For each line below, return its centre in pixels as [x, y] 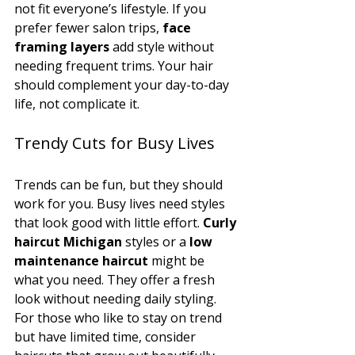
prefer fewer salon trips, [88, 27]
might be [178, 260]
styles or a [156, 241]
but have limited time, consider [107, 336]
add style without [163, 46]
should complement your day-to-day [123, 84]
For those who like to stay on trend [120, 317]
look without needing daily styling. [115, 298]
